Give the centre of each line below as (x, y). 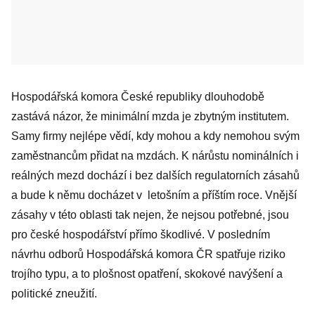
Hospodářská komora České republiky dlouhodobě (138, 97)
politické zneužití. (54, 294)
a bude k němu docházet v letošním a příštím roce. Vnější (154, 195)
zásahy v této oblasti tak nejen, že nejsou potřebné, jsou (150, 215)
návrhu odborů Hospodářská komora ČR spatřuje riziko (148, 254)
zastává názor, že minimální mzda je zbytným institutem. (150, 116)
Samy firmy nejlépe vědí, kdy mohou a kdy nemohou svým (155, 136)
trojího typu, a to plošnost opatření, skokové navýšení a (147, 274)
